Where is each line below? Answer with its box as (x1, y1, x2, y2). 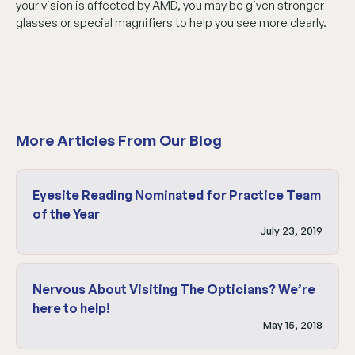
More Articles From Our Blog (16, 130, 222, 150)
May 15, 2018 (263, 318, 323, 331)
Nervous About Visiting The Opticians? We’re (32, 281, 315, 297)
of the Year (32, 205, 100, 222)
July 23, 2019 (260, 223, 323, 237)
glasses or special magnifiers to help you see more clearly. (16, 14, 326, 30)
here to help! (32, 300, 110, 316)
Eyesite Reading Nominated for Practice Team (32, 186, 321, 203)
